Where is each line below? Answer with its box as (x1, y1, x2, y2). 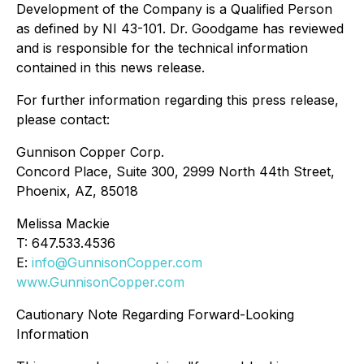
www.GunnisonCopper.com (16, 274, 184, 290)
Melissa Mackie (16, 215, 110, 232)
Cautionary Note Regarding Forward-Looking (16, 306, 294, 323)
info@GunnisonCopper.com (32, 254, 202, 271)
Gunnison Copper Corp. (16, 144, 164, 160)
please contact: (16, 111, 110, 128)
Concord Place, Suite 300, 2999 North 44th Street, (16, 163, 335, 180)
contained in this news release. (16, 59, 205, 76)
